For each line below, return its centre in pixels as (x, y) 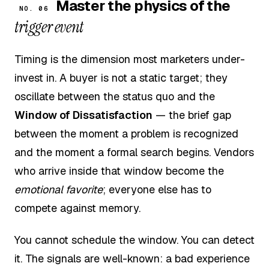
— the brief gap (192, 115)
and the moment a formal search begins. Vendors (134, 152)
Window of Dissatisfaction (83, 115)
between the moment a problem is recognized (126, 133)
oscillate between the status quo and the (115, 96)
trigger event (49, 27)
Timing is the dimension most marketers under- (130, 59)
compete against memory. (77, 208)
